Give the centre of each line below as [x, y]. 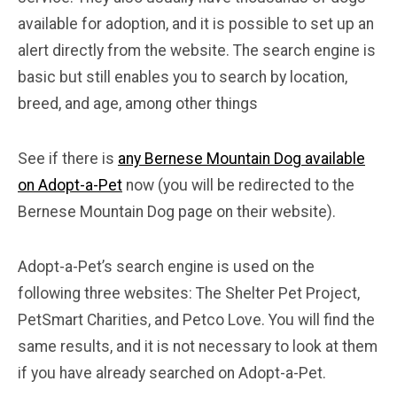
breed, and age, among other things [138, 104]
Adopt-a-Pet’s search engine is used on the [166, 267]
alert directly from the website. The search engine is [197, 51]
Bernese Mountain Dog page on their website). [177, 212]
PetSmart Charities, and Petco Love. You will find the [196, 320]
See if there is [68, 159]
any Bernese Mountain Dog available [241, 159]
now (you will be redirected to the [238, 186]
